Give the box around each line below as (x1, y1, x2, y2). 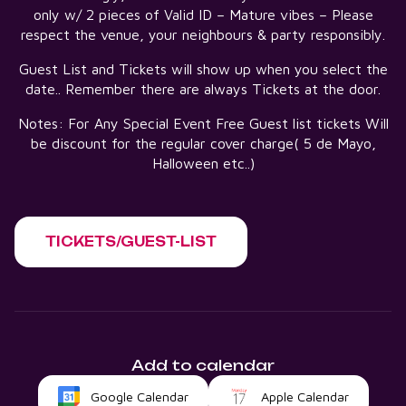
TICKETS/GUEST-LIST (45, 233, 217, 250)
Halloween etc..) (151, 154, 255, 171)
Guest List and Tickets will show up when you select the (18, 60, 388, 77)
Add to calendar (131, 355, 275, 374)
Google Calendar (90, 388, 188, 404)
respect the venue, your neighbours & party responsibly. (21, 25, 385, 43)
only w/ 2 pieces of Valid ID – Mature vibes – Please (33, 5, 373, 23)
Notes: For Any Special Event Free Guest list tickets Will (17, 114, 389, 131)
